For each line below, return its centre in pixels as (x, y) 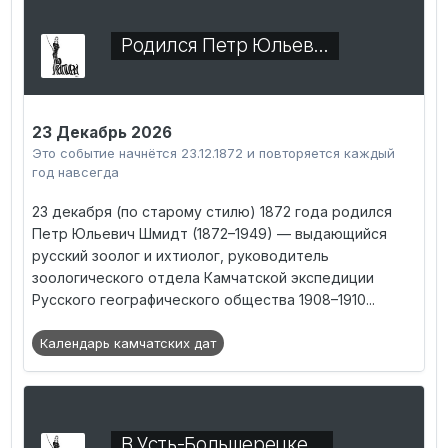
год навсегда (75, 172)
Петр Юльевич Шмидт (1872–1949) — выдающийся (209, 234)
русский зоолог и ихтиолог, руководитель (180, 256)
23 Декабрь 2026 (102, 133)
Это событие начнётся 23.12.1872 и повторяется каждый (213, 153)
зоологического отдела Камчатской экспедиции (203, 278)
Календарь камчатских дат (128, 343)
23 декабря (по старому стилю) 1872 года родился (212, 212)
